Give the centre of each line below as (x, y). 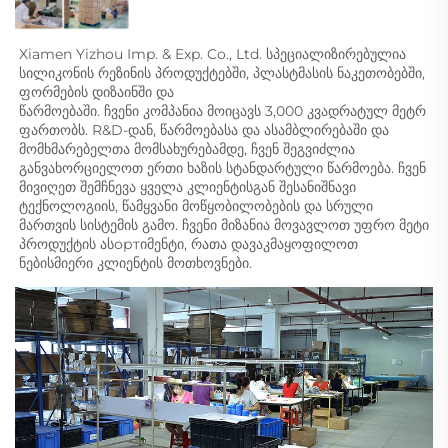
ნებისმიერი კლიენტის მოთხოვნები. (137, 262)
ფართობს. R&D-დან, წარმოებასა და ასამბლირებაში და (204, 129)
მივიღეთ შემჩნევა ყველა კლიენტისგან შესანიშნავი (187, 186)
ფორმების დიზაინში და (98, 91)
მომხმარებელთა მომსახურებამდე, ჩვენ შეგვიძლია (187, 148)
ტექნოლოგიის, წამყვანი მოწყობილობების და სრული (196, 205)
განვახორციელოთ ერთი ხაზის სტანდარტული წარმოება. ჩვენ (222, 167)
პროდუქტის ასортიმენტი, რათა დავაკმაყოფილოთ (188, 243)
